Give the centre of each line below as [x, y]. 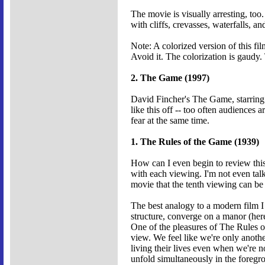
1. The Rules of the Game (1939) [195, 142]
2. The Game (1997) [170, 78]
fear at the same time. [170, 121]
